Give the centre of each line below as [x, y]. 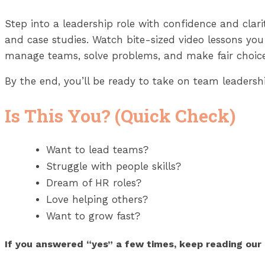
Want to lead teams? [97, 149]
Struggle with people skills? [114, 166]
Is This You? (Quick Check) [120, 115]
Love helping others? [97, 199]
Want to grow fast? [93, 216]
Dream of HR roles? [94, 182]
